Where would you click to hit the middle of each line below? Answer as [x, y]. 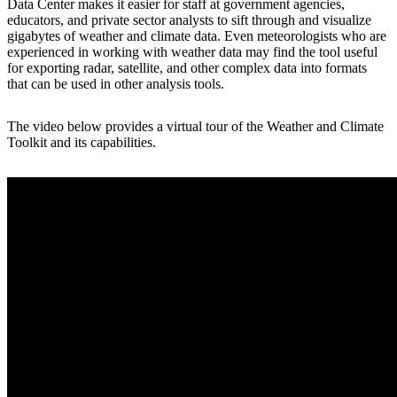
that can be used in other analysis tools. [116, 84]
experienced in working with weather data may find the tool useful [192, 52]
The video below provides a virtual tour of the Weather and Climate [195, 127]
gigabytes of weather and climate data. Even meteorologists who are [197, 36]
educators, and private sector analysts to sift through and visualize [189, 20]
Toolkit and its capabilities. [82, 143]
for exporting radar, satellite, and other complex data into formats [187, 68]
